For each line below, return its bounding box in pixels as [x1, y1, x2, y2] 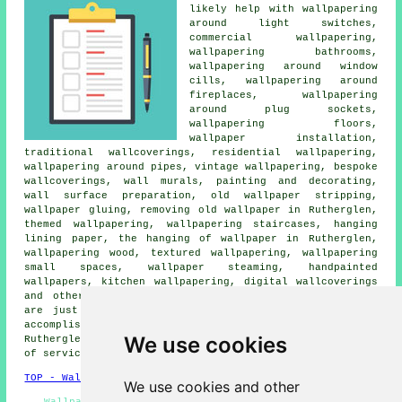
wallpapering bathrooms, [189, 46, 378, 57]
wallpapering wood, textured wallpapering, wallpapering [24, 247, 378, 258]
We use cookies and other [123, 378, 300, 396]
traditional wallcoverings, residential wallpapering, [24, 146, 378, 158]
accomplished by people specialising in [24, 319, 296, 330]
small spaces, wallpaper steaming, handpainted [24, 261, 378, 273]
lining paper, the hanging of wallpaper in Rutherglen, [24, 232, 378, 244]
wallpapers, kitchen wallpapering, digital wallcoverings [24, 275, 378, 287]
